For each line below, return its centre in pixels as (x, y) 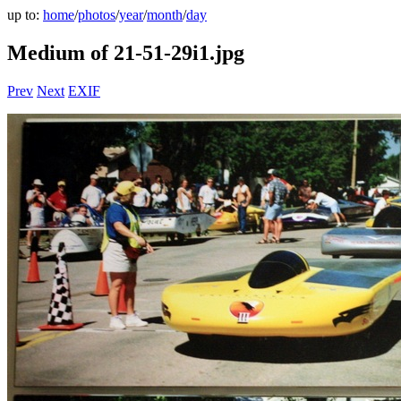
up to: (25, 15)
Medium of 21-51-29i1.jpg (126, 52)
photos (97, 15)
